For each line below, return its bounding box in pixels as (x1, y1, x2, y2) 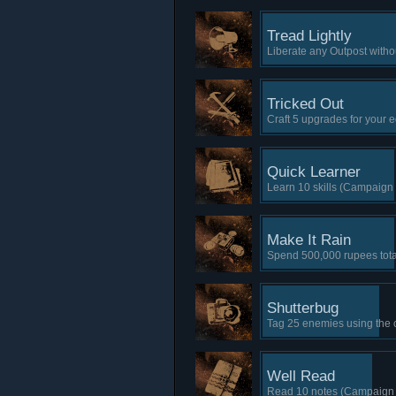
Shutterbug (267, 300, 339, 316)
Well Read (267, 368, 335, 385)
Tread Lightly (267, 27, 352, 44)
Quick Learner (267, 164, 361, 180)
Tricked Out (267, 95, 344, 112)
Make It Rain (267, 232, 351, 248)
